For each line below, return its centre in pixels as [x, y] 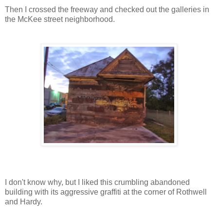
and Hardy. [24, 201]
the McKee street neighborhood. [60, 19]
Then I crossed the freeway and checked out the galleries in [107, 9]
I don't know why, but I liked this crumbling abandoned [97, 182]
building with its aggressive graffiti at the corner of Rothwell [106, 192]
